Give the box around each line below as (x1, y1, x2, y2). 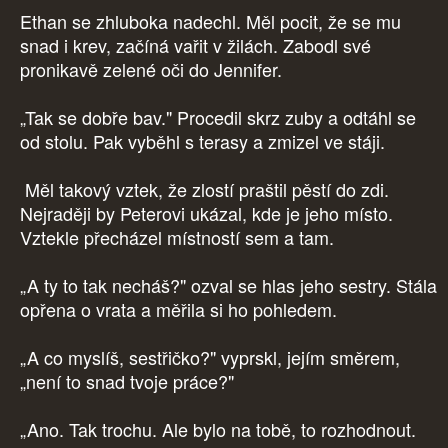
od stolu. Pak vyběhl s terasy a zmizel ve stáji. (20, 128, 385, 155)
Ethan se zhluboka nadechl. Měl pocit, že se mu (20, 8, 401, 35)
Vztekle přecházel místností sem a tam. (20, 224, 339, 251)
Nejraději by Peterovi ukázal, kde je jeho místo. (20, 200, 393, 227)
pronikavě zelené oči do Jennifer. (20, 56, 282, 83)
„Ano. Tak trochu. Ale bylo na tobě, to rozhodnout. (20, 416, 416, 443)
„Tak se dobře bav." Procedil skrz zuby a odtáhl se (20, 104, 416, 131)
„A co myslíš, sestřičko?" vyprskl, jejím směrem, (20, 344, 400, 371)
